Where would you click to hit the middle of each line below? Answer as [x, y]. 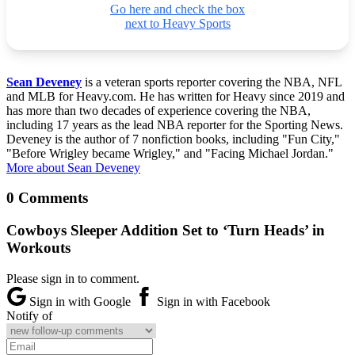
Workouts [38, 248]
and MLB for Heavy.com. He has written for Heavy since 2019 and [176, 96]
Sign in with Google [80, 301]
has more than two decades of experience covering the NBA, [158, 110]
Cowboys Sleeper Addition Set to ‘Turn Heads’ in [166, 231]
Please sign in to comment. [73, 278]
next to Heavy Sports [177, 23]
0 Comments [47, 198]
